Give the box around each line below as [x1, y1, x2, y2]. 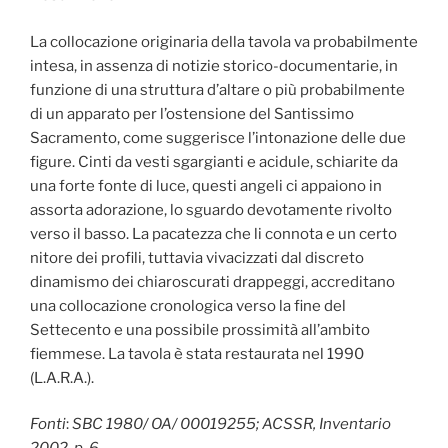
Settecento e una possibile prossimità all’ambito [30, 320, 370, 339]
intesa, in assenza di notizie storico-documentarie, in [30, 56, 398, 75]
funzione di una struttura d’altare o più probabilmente [30, 80, 405, 99]
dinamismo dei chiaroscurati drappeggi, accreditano [30, 272, 395, 291]
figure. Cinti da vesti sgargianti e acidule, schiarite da [30, 152, 398, 171]
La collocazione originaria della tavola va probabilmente [30, 32, 418, 51]
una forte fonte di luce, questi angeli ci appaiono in [30, 176, 382, 195]
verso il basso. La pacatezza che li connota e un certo [30, 224, 397, 243]
